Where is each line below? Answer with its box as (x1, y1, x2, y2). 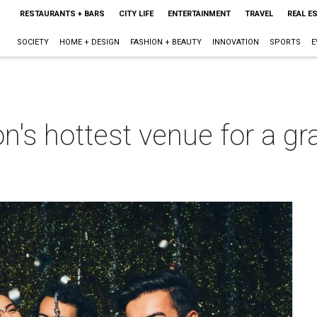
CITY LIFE (118, 9, 154, 18)
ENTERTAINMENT (167, 9, 231, 18)
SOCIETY (16, 38, 49, 47)
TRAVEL (244, 9, 273, 18)
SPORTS (269, 38, 301, 47)
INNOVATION (212, 38, 259, 47)
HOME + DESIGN (59, 38, 120, 47)
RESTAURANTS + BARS (19, 9, 105, 18)
